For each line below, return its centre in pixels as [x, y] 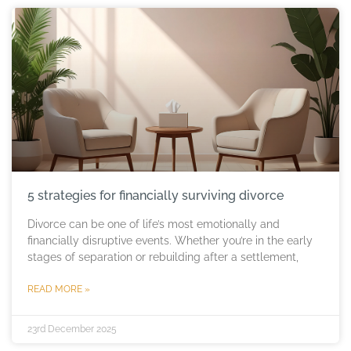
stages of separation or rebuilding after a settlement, [163, 257]
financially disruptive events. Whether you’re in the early [170, 241]
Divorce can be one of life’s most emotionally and [154, 224]
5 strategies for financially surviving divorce [156, 196]
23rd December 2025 [72, 329]
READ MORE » [59, 289]
